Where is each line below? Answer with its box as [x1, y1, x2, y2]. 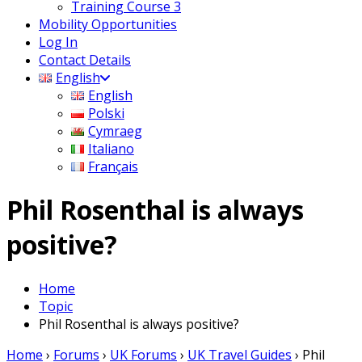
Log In [39, 32, 78, 51]
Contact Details [39, 50, 131, 69]
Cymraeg [87, 121, 142, 140]
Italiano [87, 139, 134, 158]
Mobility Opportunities [39, 15, 177, 33]
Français [87, 157, 138, 175]
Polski [87, 103, 124, 122]
